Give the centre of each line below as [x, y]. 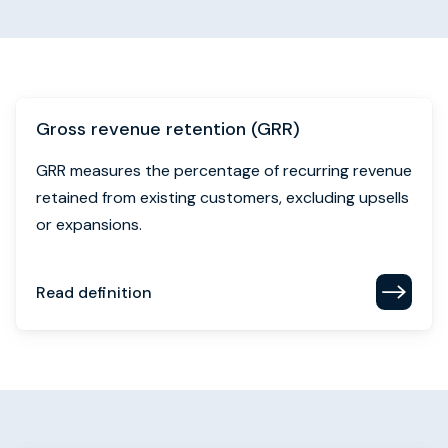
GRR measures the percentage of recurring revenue [224, 170]
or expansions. [89, 224]
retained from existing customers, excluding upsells [222, 197]
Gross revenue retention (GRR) [168, 129]
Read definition [94, 292]
